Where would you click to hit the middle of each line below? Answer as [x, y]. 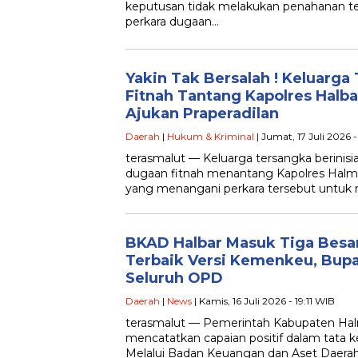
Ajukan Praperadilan [202, 113]
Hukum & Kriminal [211, 136]
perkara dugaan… [172, 22]
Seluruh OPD [174, 278]
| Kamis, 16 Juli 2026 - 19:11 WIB [263, 301]
